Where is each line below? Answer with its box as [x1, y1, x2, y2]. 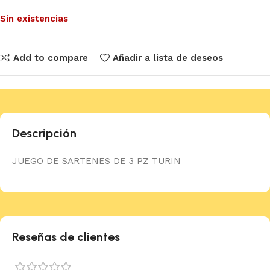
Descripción [12, 126, 77, 141]
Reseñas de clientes [12, 230, 120, 245]
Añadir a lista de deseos [112, 52, 223, 63]
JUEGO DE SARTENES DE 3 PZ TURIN [12, 155, 181, 167]
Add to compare [13, 52, 88, 63]
